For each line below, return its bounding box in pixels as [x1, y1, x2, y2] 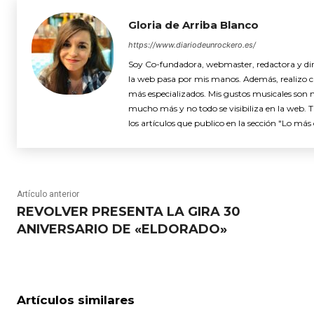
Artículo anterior [17, 189, 79, 199]
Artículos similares [17, 292, 135, 307]
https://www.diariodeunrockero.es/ [128, 39, 256, 50]
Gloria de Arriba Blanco [128, 18, 259, 32]
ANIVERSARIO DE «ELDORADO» [17, 221, 227, 237]
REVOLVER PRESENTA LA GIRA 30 [17, 203, 240, 219]
